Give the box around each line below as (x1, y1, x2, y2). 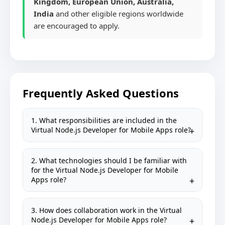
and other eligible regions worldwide (54, 9, 183, 19)
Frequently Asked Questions (23, 85, 179, 100)
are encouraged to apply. (34, 21, 120, 31)
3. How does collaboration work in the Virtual (31, 205, 182, 215)
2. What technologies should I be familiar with (31, 156, 187, 165)
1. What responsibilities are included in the (31, 116, 177, 125)
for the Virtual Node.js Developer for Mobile (31, 165, 178, 175)
